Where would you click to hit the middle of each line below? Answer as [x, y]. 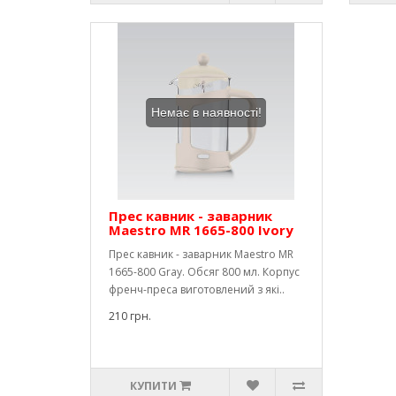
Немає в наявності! [206, 112]
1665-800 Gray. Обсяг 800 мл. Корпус [204, 272]
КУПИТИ [153, 386]
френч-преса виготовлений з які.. [197, 289]
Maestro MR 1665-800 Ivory [201, 230]
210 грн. [130, 316]
